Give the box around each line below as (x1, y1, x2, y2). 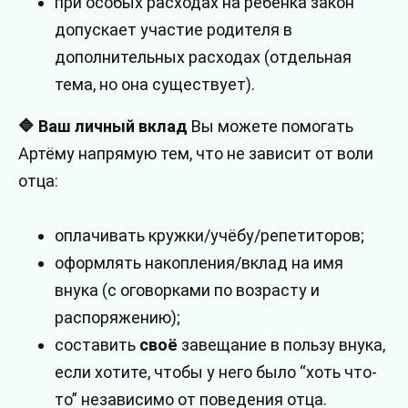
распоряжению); (55, 308, 180, 328)
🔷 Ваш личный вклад (18, 116, 188, 136)
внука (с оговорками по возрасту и (55, 280, 320, 301)
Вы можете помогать (188, 116, 353, 136)
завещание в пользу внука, (178, 335, 385, 355)
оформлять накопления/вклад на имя (55, 253, 343, 273)
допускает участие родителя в (55, 19, 292, 39)
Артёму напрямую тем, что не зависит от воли (18, 143, 373, 163)
